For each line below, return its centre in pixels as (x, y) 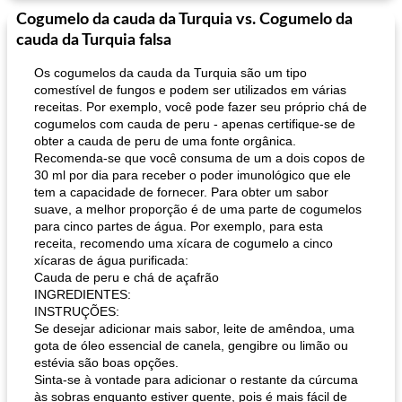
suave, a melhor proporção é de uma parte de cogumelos (198, 209)
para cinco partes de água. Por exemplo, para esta (179, 226)
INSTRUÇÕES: (77, 311)
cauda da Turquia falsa (94, 40)
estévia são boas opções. (106, 363)
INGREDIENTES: (83, 294)
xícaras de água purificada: (111, 260)
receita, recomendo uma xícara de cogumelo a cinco (184, 243)
